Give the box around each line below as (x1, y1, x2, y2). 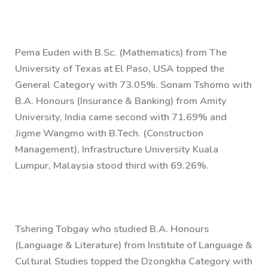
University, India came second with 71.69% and (15, 109, 227, 124)
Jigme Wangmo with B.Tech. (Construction (15, 126, 204, 140)
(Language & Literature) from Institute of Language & (15, 238, 253, 252)
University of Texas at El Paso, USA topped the (15, 61, 225, 75)
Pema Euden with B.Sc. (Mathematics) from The (15, 45, 227, 59)
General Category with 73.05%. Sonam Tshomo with (15, 77, 252, 92)
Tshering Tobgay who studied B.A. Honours (15, 222, 209, 236)
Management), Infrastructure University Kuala (15, 142, 219, 156)
